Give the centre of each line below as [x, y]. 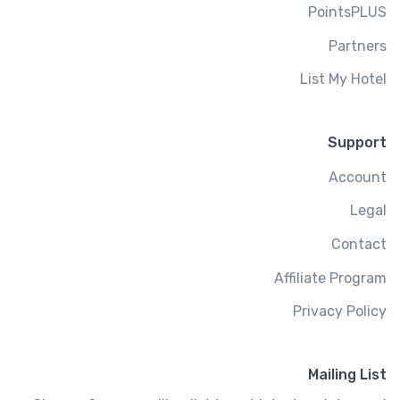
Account [358, 177]
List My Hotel [343, 79]
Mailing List [347, 374]
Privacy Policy [340, 312]
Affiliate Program [330, 278]
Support [357, 142]
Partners [358, 46]
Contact [359, 244]
